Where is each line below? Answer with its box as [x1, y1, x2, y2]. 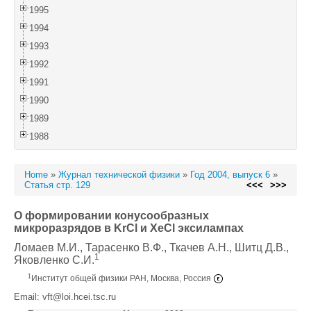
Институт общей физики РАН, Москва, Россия [31, 274, 213, 284]
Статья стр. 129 [24, 180, 90, 190]
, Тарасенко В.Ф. [80, 242, 164, 253]
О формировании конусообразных [14, 210, 209, 221]
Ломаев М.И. [14, 242, 80, 253]
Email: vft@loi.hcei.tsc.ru [14, 292, 116, 302]
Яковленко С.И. [14, 254, 94, 266]
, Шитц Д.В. [229, 242, 286, 253]
